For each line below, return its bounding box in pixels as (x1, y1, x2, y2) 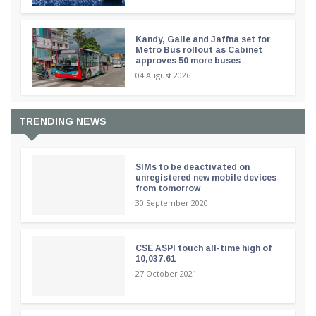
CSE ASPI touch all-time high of (135, 243, 272, 253)
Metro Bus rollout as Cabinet (135, 44, 262, 55)
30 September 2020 (135, 197, 208, 208)
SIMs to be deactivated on (135, 162, 250, 172)
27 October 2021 (135, 267, 197, 279)
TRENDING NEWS (19, 115, 107, 127)
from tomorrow (135, 183, 200, 193)
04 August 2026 (135, 69, 190, 80)
